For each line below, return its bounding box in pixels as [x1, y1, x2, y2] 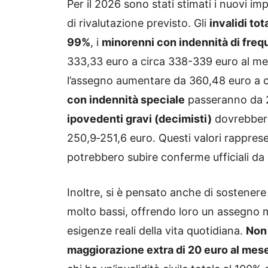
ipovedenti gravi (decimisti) [67, 112, 212, 125]
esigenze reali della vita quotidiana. [67, 224, 246, 237]
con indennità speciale [67, 93, 185, 106]
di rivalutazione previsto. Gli [67, 16, 209, 29]
